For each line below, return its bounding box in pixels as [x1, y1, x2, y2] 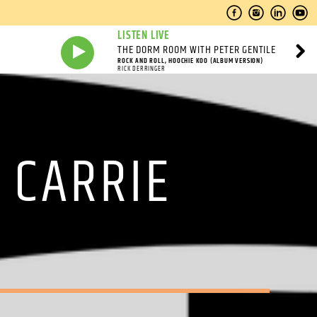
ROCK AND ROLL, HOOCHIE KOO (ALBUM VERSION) [117, 55, 263, 67]
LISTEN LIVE [117, 27, 171, 45]
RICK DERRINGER [117, 63, 166, 74]
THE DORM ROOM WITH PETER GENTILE [117, 41, 276, 59]
